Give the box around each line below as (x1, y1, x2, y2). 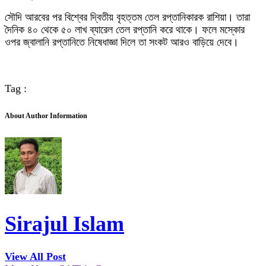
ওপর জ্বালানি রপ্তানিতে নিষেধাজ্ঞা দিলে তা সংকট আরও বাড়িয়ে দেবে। (5, 36, 239, 48)
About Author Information (5, 112, 87, 121)
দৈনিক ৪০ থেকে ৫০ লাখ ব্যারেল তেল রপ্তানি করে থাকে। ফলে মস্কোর (5, 24, 245, 36)
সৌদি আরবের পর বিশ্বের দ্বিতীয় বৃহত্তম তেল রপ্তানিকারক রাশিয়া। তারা (5, 11, 250, 23)
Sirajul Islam (5, 212, 124, 236)
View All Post (5, 251, 66, 263)
